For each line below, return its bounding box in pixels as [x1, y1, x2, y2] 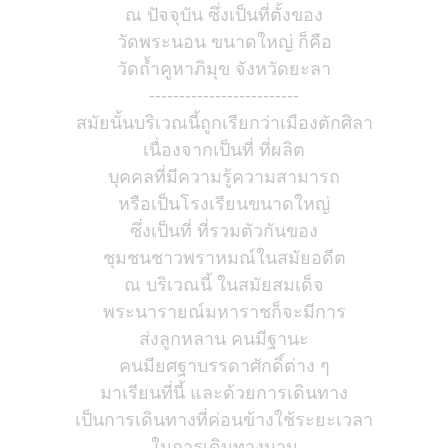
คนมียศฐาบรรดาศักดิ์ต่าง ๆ [118, 353, 330, 377]
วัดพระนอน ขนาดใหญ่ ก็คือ [116, 29, 332, 53]
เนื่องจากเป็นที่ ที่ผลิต [143, 137, 305, 161]
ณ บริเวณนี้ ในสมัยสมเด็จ [124, 272, 324, 296]
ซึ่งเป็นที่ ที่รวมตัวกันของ [130, 218, 318, 242]
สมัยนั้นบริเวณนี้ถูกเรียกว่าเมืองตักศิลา [75, 110, 373, 134]
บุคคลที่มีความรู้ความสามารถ [108, 164, 340, 188]
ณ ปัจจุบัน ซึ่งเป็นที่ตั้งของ [125, 2, 323, 26]
